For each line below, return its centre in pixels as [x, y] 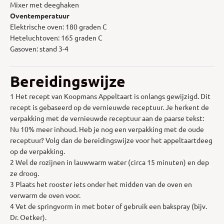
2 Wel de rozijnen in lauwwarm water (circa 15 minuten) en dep [109, 162]
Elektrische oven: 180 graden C [58, 26]
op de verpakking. [37, 151]
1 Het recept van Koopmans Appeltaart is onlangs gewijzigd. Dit [110, 96]
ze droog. [24, 173]
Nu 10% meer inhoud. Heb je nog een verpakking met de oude [107, 129]
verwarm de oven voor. [45, 195]
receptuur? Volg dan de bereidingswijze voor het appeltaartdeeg [111, 140]
